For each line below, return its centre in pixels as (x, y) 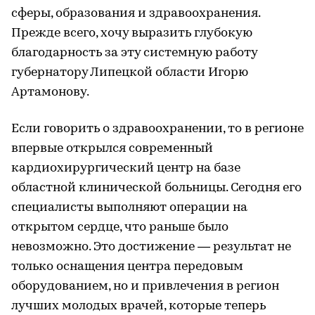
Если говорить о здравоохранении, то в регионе (157, 129)
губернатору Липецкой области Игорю (130, 72)
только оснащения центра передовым (127, 266)
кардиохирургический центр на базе (126, 168)
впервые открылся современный (112, 148)
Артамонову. (50, 92)
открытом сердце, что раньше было (120, 227)
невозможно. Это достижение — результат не (151, 247)
